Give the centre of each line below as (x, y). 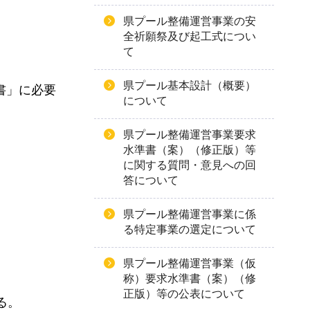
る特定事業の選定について (190, 229)
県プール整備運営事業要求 (190, 135)
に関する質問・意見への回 (190, 165)
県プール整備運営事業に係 (190, 214)
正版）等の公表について (184, 294)
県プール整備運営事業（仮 (190, 263)
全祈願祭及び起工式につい (190, 36)
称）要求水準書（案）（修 (190, 279)
